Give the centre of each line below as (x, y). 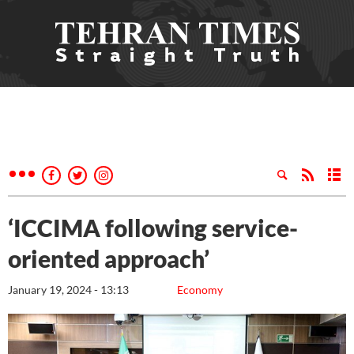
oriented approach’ (109, 258)
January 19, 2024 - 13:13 (68, 290)
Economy (200, 290)
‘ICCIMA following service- (153, 228)
